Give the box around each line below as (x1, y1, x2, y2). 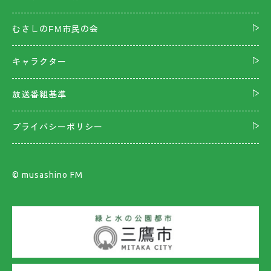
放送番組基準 (12, 90, 67, 100)
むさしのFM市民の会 (12, 24, 99, 34)
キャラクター (12, 57, 67, 67)
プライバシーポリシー (12, 122, 103, 132)
